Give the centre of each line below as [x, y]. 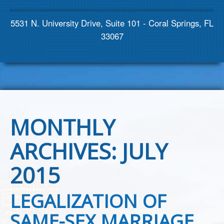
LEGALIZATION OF [88, 201]
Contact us [40, 10]
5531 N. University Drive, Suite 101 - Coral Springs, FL [112, 23]
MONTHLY [62, 127]
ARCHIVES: [66, 151]
